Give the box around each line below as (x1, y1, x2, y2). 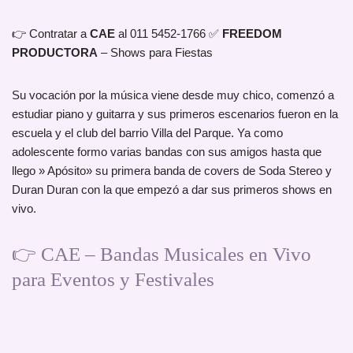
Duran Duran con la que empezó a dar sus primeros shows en (12, 183, 332, 197)
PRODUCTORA (12, 46, 98, 60)
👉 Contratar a (12, 27, 90, 41)
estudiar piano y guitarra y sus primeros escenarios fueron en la (12, 107, 338, 121)
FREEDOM (222, 27, 282, 41)
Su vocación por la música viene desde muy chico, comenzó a (12, 88, 334, 102)
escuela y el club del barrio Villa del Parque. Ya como (12, 126, 283, 140)
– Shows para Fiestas (98, 46, 213, 60)
